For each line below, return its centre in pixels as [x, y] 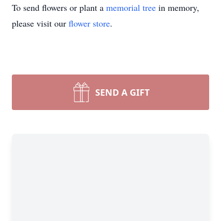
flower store [89, 23]
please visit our [40, 23]
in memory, [178, 7]
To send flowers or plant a [59, 7]
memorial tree [131, 7]
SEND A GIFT [122, 92]
